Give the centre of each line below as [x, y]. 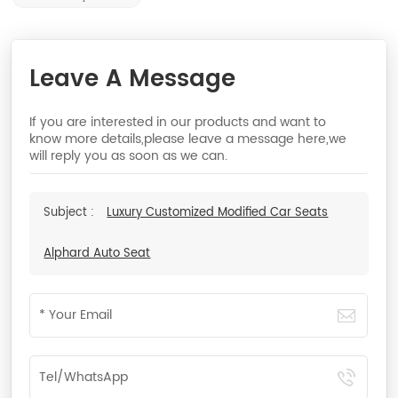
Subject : [71, 213]
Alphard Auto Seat [97, 254]
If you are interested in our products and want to [178, 123]
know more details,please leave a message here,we [188, 139]
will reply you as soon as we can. [129, 156]
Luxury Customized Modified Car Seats [218, 213]
